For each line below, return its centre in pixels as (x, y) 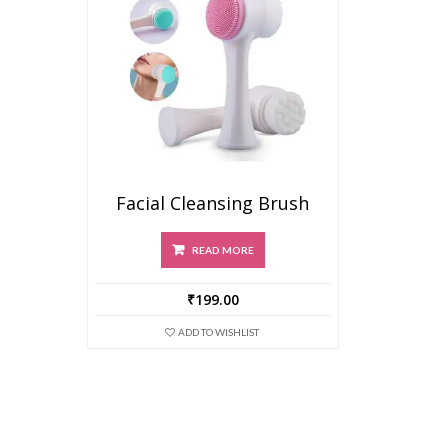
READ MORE (222, 249)
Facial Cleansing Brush (213, 202)
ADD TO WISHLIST (219, 331)
